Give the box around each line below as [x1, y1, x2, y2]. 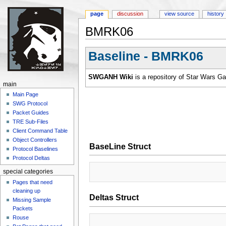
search [146, 39, 166, 46]
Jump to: [85, 39, 113, 46]
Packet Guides [13, 109, 49, 116]
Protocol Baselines [13, 146, 59, 152]
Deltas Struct [89, 193, 139, 202]
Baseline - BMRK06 [88, 49, 203, 64]
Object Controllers [13, 137, 58, 143]
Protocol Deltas [13, 155, 50, 161]
